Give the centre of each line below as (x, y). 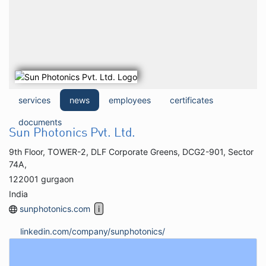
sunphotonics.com (55, 208)
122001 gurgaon (41, 179)
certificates (191, 100)
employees (130, 100)
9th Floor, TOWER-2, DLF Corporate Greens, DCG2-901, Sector (131, 151)
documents (40, 122)
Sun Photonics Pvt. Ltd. (72, 133)
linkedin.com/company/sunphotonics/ (93, 231)
